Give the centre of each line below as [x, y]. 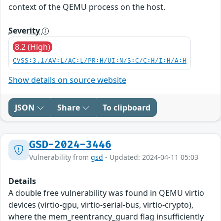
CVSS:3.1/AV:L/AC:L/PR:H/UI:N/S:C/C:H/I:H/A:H [100, 61]
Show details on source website [67, 80]
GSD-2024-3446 [70, 145]
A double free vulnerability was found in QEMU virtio [106, 193]
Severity [25, 30]
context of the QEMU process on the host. [87, 7]
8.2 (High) [33, 47]
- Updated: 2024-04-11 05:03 [151, 157]
